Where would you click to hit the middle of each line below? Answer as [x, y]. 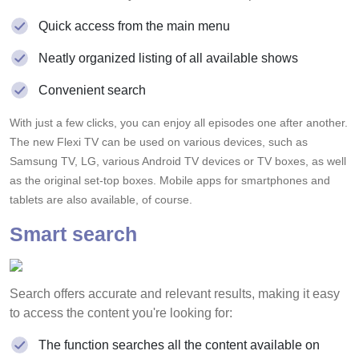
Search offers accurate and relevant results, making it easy [175, 293]
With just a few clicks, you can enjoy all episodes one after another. [179, 122]
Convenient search [92, 90]
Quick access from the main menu [134, 26]
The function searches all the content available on [179, 345]
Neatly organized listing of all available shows [168, 58]
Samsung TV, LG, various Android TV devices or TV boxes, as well [178, 161]
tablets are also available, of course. [101, 199]
